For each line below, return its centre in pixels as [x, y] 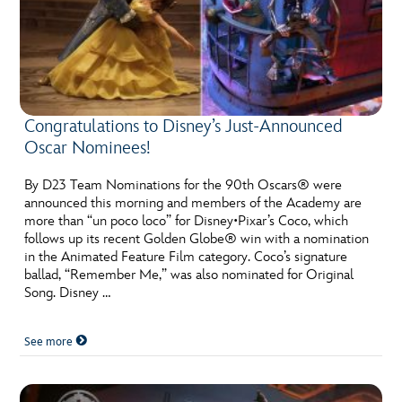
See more [50, 342]
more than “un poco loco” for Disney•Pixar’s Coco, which [187, 222]
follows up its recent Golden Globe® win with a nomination [197, 240]
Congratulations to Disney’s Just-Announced [184, 127]
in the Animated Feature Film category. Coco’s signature [186, 258]
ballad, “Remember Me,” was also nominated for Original [189, 275]
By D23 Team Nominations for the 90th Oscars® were [184, 186]
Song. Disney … [68, 293]
